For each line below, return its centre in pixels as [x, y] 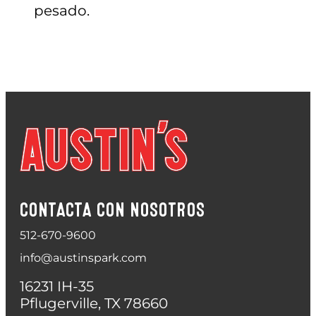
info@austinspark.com [83, 257]
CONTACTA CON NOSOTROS [112, 210]
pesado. [62, 10]
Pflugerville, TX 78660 [94, 303]
